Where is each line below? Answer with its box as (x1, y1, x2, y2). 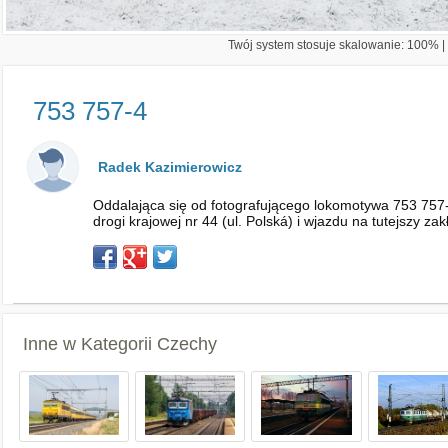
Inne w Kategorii (23, 334, 157, 354)
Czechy (157, 334, 217, 354)
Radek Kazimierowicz (98, 159, 242, 175)
